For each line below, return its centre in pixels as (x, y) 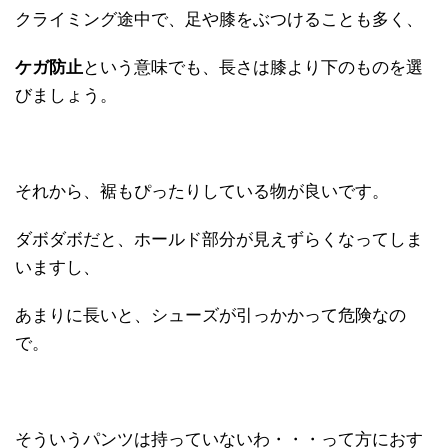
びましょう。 (66, 96)
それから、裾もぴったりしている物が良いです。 (202, 192)
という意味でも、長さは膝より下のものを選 (253, 68)
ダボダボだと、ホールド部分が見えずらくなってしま (219, 240)
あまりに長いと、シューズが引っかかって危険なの (210, 316)
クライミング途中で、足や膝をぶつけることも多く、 (219, 20)
